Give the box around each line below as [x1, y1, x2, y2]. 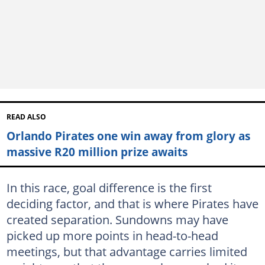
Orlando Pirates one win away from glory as [6, 127, 250, 144]
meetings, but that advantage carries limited [6, 243, 247, 260]
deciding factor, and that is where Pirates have [6, 195, 258, 212]
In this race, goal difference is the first [6, 179, 212, 196]
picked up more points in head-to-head [6, 227, 218, 244]
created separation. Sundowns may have [6, 211, 228, 228]
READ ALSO [6, 112, 46, 121]
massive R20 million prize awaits [6, 143, 188, 160]
